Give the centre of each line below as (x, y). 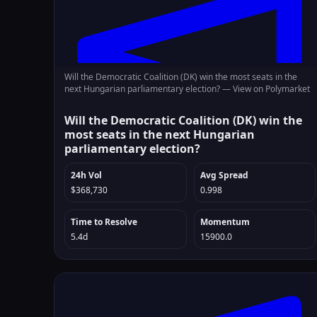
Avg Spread (224, 175)
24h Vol (86, 175)
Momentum (225, 222)
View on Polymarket (271, 89)
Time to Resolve (104, 222)
